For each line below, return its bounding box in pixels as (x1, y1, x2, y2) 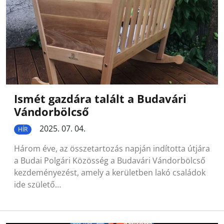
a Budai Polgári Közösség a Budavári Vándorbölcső (14, 154, 205, 166)
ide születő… (14, 178, 61, 190)
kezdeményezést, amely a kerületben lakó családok (14, 166, 205, 178)
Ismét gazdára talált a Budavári (14, 91, 186, 106)
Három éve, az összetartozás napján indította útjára (14, 142, 210, 154)
